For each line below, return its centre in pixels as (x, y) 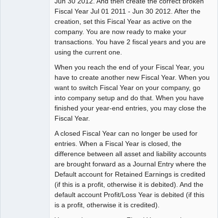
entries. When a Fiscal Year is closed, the (118, 144)
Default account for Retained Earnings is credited (130, 174)
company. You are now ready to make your (120, 31)
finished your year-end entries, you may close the (130, 108)
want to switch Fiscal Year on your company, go (127, 87)
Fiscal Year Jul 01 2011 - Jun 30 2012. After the (127, 11)
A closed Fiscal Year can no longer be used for (126, 134)
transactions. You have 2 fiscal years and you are (130, 42)
